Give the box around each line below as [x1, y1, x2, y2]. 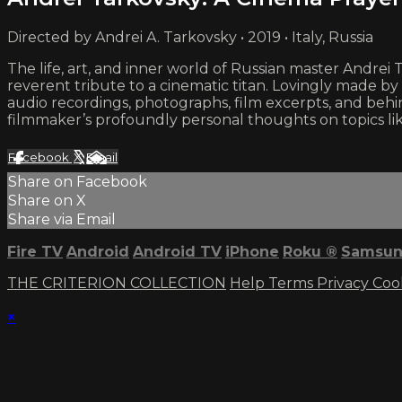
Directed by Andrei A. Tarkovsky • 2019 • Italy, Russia [7, 28, 373, 46]
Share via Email [8, 210, 116, 228]
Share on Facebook [8, 172, 147, 190]
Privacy [317, 274, 372, 292]
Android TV [133, 242, 222, 260]
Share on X [8, 191, 86, 209]
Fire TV [7, 242, 63, 260]
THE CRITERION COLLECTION [7, 274, 226, 292]
